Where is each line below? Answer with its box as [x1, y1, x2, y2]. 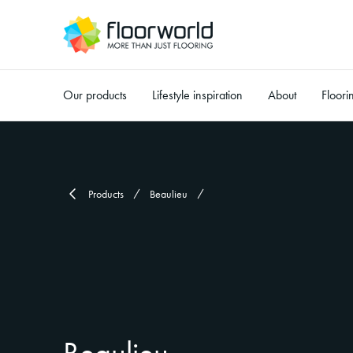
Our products [63, 87, 127, 102]
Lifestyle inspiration [152, 87, 243, 102]
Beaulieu [150, 187, 188, 201]
